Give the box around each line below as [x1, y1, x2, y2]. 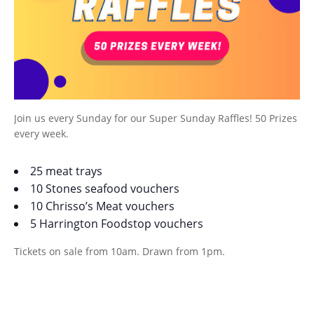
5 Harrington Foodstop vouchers [30, 215, 203, 231]
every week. [14, 126, 69, 140]
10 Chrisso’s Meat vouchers [30, 198, 175, 214]
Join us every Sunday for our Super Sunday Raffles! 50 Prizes [14, 111, 297, 125]
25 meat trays [30, 163, 102, 179]
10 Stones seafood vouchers [30, 180, 179, 196]
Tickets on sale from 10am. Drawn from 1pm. [14, 244, 225, 258]
